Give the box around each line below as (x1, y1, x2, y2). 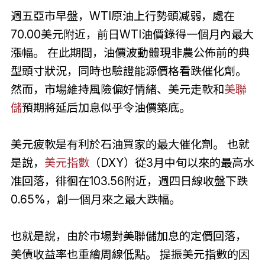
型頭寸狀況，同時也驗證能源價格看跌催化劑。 (10, 64, 247, 78)
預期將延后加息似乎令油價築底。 (21, 101, 190, 115)
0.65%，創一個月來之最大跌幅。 (10, 192, 180, 206)
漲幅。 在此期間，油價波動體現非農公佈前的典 (10, 46, 250, 60)
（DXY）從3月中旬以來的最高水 (89, 156, 254, 170)
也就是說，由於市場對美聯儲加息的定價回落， (10, 229, 247, 243)
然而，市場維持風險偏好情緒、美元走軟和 (10, 82, 224, 96)
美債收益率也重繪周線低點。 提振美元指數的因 (10, 247, 250, 261)
